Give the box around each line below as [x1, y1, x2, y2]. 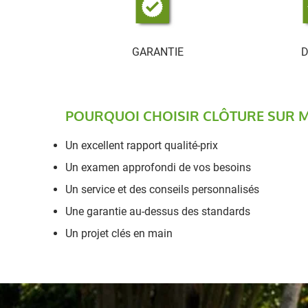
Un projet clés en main [65, 227, 173, 240]
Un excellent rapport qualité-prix [65, 139, 218, 152]
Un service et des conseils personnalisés [65, 183, 259, 196]
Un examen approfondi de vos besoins [65, 161, 251, 174]
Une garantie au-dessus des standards [65, 205, 250, 218]
